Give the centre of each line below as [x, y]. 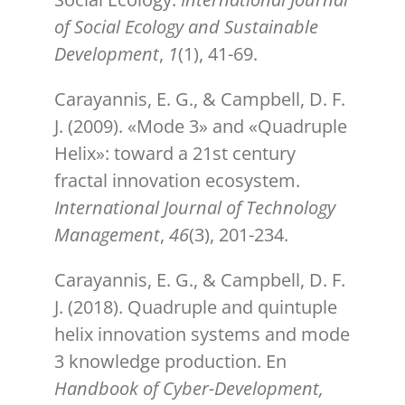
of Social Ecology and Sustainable [186, 27]
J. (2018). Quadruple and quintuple [196, 307]
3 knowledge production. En [170, 362]
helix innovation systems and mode [202, 334]
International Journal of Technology [195, 208]
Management [107, 235]
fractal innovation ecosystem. [177, 181]
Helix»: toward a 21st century [175, 154]
